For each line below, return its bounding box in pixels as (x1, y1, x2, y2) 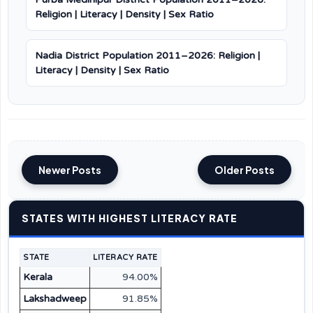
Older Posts (214, 163, 275, 176)
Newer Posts (38, 163, 101, 176)
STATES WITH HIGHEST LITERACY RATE (22, 212, 238, 224)
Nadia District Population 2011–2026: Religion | (35, 50, 260, 61)
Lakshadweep (23, 293, 87, 305)
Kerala (23, 271, 52, 283)
